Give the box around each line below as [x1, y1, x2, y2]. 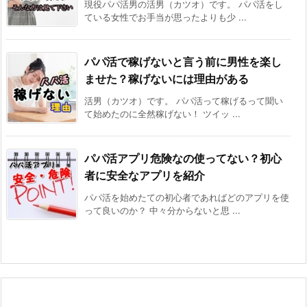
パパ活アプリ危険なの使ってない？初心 [84, 151, 282, 166]
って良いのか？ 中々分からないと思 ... [84, 205, 241, 217]
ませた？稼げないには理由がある [84, 72, 249, 86]
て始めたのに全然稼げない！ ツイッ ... [84, 108, 241, 120]
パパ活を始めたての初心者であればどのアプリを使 [84, 192, 289, 204]
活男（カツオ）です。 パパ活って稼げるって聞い [84, 95, 283, 107]
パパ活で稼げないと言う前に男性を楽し [84, 55, 282, 69]
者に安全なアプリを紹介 [84, 169, 205, 183]
